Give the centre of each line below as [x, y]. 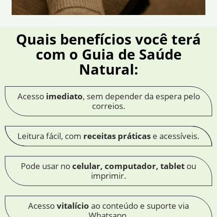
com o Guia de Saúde [108, 54]
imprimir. [108, 175]
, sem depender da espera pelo [141, 96]
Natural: [108, 69]
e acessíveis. [175, 136]
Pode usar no [46, 166]
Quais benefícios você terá [108, 39]
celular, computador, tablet [128, 166]
